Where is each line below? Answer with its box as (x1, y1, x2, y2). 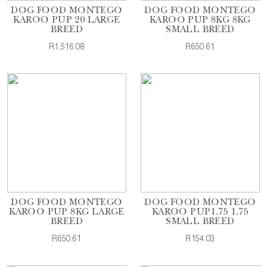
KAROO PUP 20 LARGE (13, 16, 120, 26)
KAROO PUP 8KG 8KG (150, 16, 251, 26)
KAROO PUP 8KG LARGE (9, 208, 125, 218)
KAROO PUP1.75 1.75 (151, 208, 249, 218)
